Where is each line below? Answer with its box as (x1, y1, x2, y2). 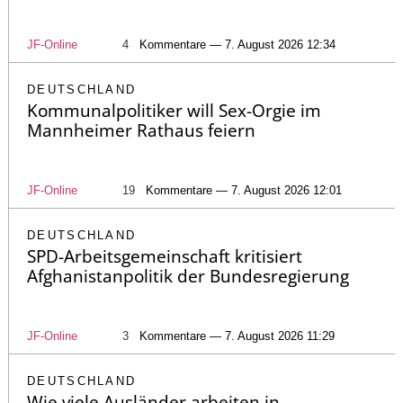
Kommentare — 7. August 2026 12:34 (139, 38, 336, 52)
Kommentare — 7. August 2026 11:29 (139, 329, 335, 344)
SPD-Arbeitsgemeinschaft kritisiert (27, 245, 302, 269)
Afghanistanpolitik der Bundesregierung (27, 264, 349, 289)
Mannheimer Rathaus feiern (27, 119, 255, 143)
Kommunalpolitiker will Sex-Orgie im (27, 99, 321, 123)
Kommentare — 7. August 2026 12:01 (146, 184, 342, 198)
